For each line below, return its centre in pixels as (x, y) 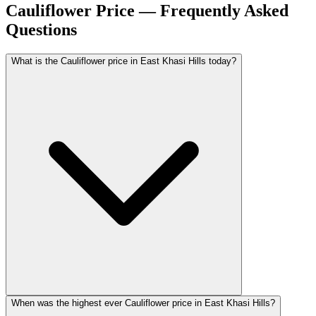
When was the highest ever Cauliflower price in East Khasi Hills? (143, 303)
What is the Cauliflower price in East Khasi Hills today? (124, 61)
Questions (41, 29)
